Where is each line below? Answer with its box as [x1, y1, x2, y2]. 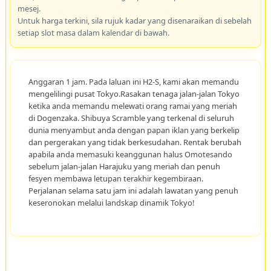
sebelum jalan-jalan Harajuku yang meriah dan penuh [28, 161, 220, 172]
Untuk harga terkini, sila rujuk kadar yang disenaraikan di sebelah [17, 15, 252, 27]
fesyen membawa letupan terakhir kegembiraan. [28, 173, 203, 184]
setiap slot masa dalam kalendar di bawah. [17, 27, 169, 39]
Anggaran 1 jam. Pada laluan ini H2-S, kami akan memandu [28, 76, 239, 88]
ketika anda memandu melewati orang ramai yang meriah [28, 100, 237, 112]
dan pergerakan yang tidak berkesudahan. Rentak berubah [28, 137, 241, 148]
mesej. [17, 3, 41, 15]
